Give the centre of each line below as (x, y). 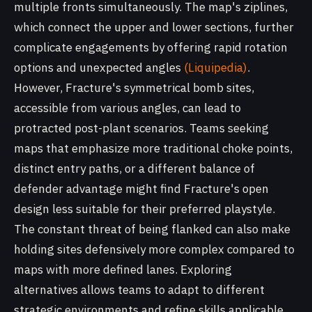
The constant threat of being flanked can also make (152, 229)
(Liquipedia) (216, 68)
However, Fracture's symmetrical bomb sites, (134, 88)
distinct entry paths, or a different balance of (134, 169)
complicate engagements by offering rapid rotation (151, 47)
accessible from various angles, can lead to (127, 108)
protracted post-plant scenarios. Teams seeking (141, 128)
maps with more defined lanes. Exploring (123, 270)
